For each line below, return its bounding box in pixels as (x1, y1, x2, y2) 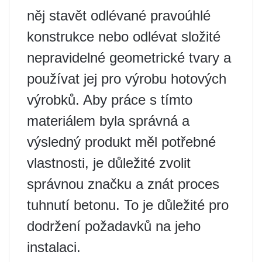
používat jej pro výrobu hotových (27, 71, 226, 87)
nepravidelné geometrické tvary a (27, 50, 231, 65)
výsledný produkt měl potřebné (27, 134, 216, 150)
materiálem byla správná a (27, 113, 189, 129)
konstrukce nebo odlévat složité (27, 29, 220, 44)
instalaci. (27, 239, 81, 255)
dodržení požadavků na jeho (27, 218, 201, 234)
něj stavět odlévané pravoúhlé (27, 8, 211, 23)
